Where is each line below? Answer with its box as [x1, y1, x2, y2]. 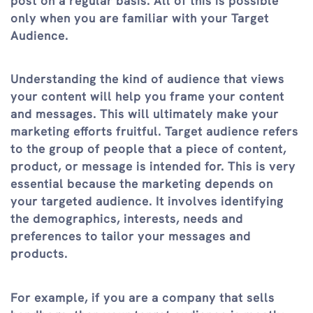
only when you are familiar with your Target [10, 10, 269, 26]
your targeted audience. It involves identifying [10, 194, 284, 210]
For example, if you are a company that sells [10, 289, 275, 305]
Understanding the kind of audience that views [10, 71, 284, 87]
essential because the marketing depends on [10, 176, 273, 192]
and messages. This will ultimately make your [10, 106, 279, 122]
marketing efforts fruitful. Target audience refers [10, 124, 298, 140]
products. [10, 246, 68, 262]
